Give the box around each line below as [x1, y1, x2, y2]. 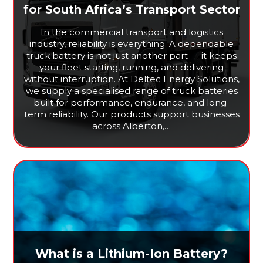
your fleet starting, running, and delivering [39, 62, 224, 73]
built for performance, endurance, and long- [33, 97, 230, 109]
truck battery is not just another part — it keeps [26, 50, 237, 62]
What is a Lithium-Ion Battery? [35, 247, 228, 261]
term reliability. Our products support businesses [23, 109, 240, 120]
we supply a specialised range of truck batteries [25, 85, 238, 97]
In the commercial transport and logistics [40, 26, 223, 38]
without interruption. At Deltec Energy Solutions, [23, 73, 240, 85]
